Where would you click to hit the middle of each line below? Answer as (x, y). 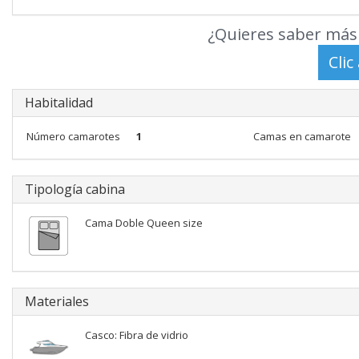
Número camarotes (73, 136)
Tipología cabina (75, 189)
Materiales (57, 301)
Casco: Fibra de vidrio (137, 335)
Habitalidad (59, 103)
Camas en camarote (302, 136)
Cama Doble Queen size (144, 223)
